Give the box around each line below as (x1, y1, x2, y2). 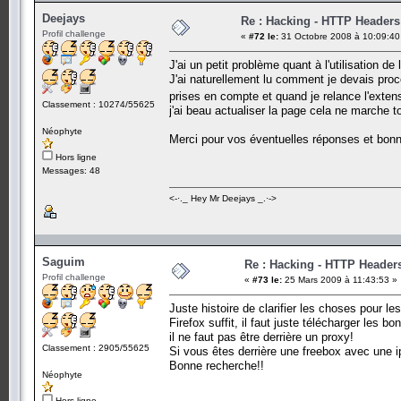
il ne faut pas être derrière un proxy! (169, 329, 354, 344)
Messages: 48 (42, 165, 100, 175)
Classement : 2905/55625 (42, 342, 149, 353)
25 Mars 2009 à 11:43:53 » (282, 274, 397, 285)
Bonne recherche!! (169, 358, 264, 372)
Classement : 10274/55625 (42, 98, 155, 109)
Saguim (42, 254, 85, 269)
